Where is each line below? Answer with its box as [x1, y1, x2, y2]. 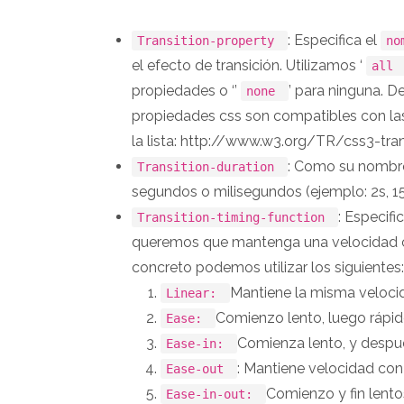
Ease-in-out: [166, 386, 261, 401]
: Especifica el [287, 31, 381, 49]
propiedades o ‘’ [132, 81, 241, 99]
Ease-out [166, 361, 232, 376]
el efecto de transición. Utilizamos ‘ [132, 56, 366, 74]
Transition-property [137, 32, 282, 48]
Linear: [166, 285, 225, 300]
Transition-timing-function [137, 209, 333, 225]
